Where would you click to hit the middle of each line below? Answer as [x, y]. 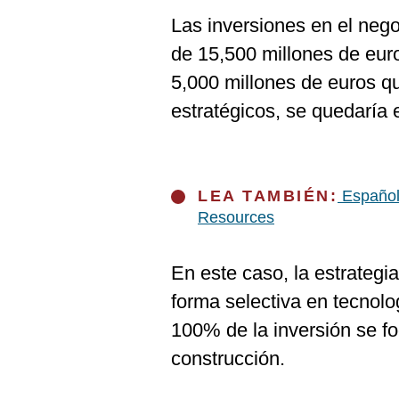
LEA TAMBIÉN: [268, 196]
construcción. [228, 358]
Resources [236, 217]
